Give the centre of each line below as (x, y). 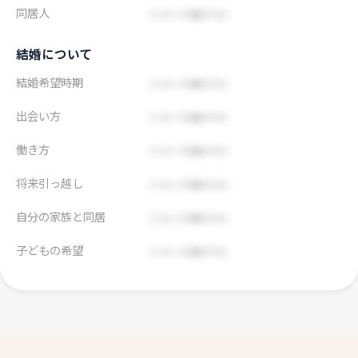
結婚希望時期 (50, 82)
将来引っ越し (50, 183)
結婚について (54, 54)
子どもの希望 (50, 250)
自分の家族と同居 (61, 217)
